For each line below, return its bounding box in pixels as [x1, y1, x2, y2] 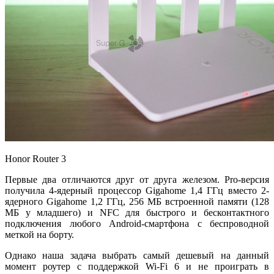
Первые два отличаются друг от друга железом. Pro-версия [5, 174, 269, 185]
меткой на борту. [5, 229, 74, 240]
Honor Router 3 [5, 153, 66, 164]
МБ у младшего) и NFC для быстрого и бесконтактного [5, 207, 269, 218]
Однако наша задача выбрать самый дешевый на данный [5, 250, 269, 261]
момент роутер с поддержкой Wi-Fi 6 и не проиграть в [5, 261, 269, 272]
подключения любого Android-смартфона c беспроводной [5, 218, 269, 229]
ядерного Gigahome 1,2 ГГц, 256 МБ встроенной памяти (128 [5, 196, 269, 207]
